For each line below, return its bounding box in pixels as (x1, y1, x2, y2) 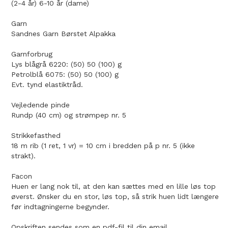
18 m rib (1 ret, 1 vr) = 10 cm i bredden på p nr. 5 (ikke (11, 141, 195, 150)
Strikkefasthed (11, 131, 61, 140)
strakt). (11, 152, 36, 160)
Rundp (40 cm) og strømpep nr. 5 (11, 111, 126, 120)
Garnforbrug (11, 50, 52, 59)
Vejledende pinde (11, 101, 70, 109)
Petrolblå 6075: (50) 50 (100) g (11, 70, 119, 79)
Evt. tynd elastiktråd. (11, 80, 83, 89)
